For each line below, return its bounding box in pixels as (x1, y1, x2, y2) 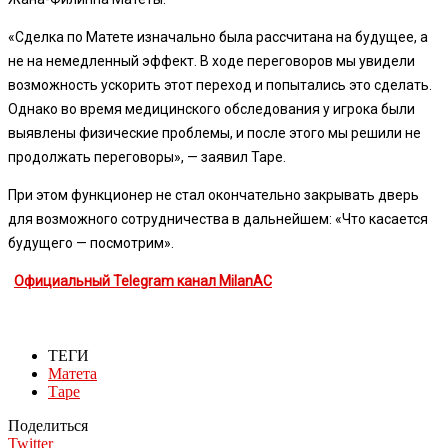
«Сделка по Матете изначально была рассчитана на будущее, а (8, 28, 428, 45)
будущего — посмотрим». (8, 234, 174, 251)
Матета (48, 364, 97, 382)
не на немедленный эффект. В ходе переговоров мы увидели (8, 52, 415, 69)
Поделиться (8, 416, 88, 434)
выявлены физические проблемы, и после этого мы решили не (8, 124, 421, 141)
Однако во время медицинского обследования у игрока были (8, 100, 415, 117)
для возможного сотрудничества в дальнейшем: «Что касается (8, 210, 428, 227)
